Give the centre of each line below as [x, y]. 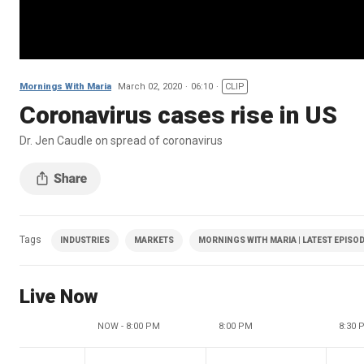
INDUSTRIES [85, 240]
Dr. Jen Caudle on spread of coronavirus [122, 140]
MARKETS [154, 240]
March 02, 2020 [150, 86]
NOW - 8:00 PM [129, 326]
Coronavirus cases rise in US [178, 115]
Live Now [59, 296]
